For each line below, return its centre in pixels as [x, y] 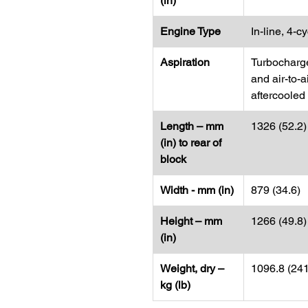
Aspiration [185, 62]
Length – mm [192, 126]
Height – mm [191, 221]
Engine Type [190, 31]
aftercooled [278, 95]
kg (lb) [175, 285]
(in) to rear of [191, 143]
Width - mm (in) [197, 190]
